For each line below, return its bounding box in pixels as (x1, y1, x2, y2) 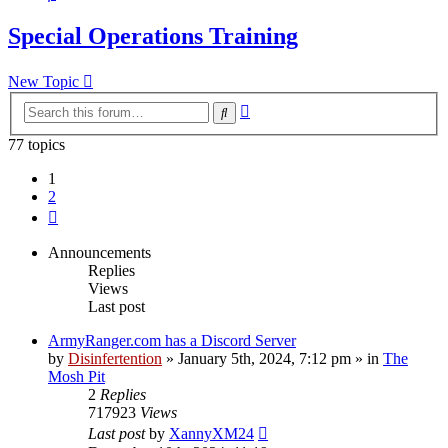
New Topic (8, 73, 79, 91)
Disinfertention (68, 349, 162, 367)
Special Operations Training (8, 23, 298, 50)
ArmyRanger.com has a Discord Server (48, 331, 296, 349)
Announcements (48, 243, 151, 261)
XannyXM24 (169, 424, 254, 442)
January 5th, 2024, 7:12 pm (178, 349, 351, 367)
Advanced (249, 98, 314, 116)
